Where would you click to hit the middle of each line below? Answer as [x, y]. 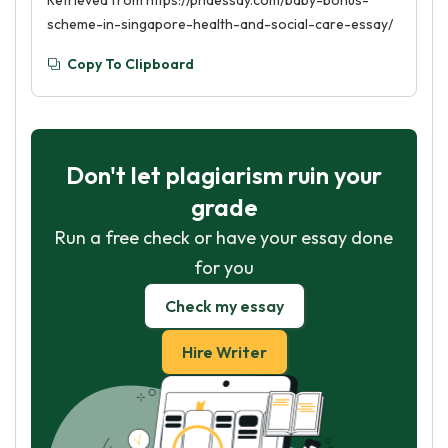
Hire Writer [224, 352]
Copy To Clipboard [130, 64]
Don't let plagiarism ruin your [224, 175]
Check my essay [224, 306]
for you [224, 267]
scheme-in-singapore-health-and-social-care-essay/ [220, 24]
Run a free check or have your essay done [224, 237]
